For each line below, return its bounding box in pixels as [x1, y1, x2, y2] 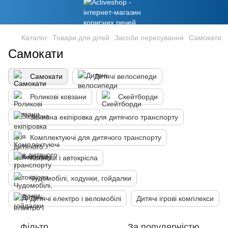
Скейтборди [118, 93, 158, 101]
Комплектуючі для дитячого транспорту [30, 133, 161, 141]
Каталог [21, 34, 47, 42]
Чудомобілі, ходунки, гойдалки [30, 174, 131, 182]
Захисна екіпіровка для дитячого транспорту [30, 113, 178, 121]
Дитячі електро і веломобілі [30, 194, 121, 203]
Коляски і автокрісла [30, 154, 98, 162]
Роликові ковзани [30, 93, 87, 101]
